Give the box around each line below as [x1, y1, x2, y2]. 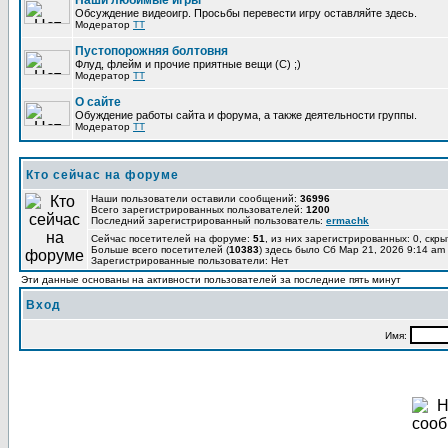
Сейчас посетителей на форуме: [91, 233, 253, 244]
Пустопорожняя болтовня [75, 44, 228, 58]
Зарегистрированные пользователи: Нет [91, 255, 289, 266]
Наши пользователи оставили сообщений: [91, 193, 300, 204]
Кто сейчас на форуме [26, 168, 179, 182]
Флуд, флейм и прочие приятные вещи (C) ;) [75, 58, 301, 70]
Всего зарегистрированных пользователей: [91, 204, 306, 215]
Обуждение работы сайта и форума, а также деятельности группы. [75, 109, 417, 121]
